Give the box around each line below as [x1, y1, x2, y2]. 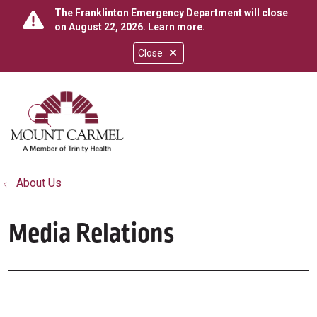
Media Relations [8, 215, 174, 253]
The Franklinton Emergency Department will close [54, 7, 288, 18]
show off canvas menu [63, 100, 292, 127]
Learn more [148, 21, 202, 33]
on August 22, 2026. [54, 21, 148, 33]
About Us [16, 176, 62, 190]
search [38, 111, 108, 139]
